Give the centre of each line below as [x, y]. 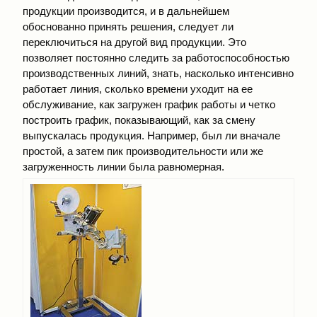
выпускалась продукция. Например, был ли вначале [151, 136]
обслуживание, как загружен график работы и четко [149, 104]
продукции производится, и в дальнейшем [126, 11]
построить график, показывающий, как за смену [139, 120]
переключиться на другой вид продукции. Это [134, 42]
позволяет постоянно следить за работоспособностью [156, 58]
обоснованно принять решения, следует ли [128, 27]
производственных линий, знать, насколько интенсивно [158, 73]
